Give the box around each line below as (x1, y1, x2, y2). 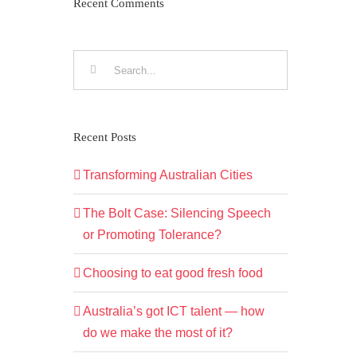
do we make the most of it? (82, 326, 233, 340)
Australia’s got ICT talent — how (82, 304, 265, 319)
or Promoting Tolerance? (82, 228, 222, 242)
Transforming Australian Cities (82, 168, 253, 182)
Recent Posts (73, 131, 136, 144)
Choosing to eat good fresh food (82, 266, 263, 280)
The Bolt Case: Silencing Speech (82, 206, 271, 221)
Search (72, 53, 113, 68)
